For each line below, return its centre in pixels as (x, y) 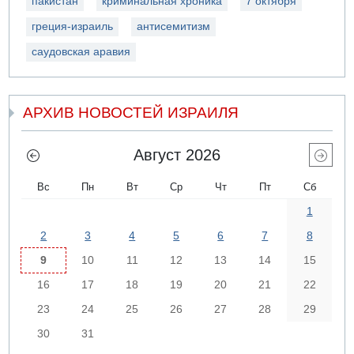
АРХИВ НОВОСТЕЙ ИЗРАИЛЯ (131, 113)
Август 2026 (177, 154)
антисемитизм (174, 26)
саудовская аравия (81, 51)
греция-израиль (73, 26)
